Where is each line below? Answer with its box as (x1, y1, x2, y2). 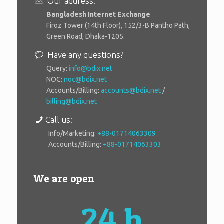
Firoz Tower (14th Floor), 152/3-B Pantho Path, (46, 21, 190, 29)
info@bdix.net (69, 64, 112, 72)
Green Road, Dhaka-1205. (46, 32, 125, 40)
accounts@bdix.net (101, 86, 161, 94)
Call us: (45, 114, 72, 124)
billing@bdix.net (46, 97, 97, 105)
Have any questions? (45, 49, 123, 59)
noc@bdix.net (64, 75, 107, 83)
